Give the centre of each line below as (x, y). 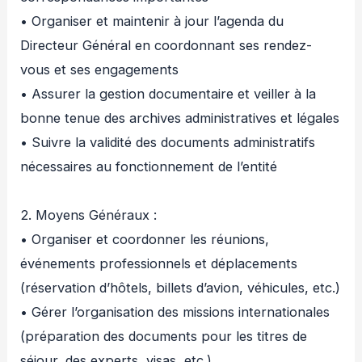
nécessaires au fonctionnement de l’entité (149, 167)
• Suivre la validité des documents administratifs (168, 143)
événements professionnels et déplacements (159, 264)
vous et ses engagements (100, 70)
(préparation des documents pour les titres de (164, 337)
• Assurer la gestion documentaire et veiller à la (168, 94)
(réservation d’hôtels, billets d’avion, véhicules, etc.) (181, 288)
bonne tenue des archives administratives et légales (180, 118)
